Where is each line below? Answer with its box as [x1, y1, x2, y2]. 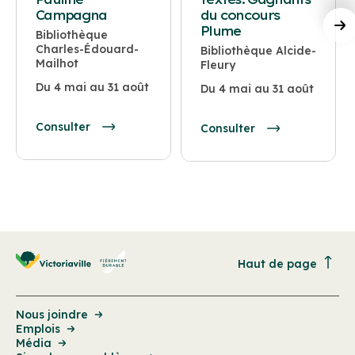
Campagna [36, 7, 107, 24]
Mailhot [36, 56, 79, 71]
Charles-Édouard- [36, 42, 139, 57]
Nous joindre [16, 307, 88, 323]
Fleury [200, 58, 235, 73]
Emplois [16, 322, 60, 337]
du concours [200, 7, 281, 24]
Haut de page [238, 256, 317, 271]
